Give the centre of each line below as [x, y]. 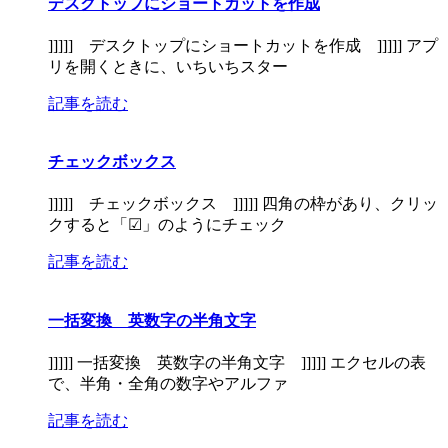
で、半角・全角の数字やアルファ [168, 383]
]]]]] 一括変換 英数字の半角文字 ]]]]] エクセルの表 [237, 362]
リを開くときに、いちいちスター [168, 66]
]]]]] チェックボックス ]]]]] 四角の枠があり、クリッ [243, 204]
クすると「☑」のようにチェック [167, 225]
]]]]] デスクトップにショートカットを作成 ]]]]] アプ [243, 45]
